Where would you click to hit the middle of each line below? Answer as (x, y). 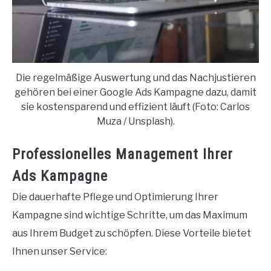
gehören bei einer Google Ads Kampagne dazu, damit (135, 93)
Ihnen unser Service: (60, 252)
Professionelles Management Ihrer (122, 155)
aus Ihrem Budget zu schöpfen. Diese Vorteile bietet (132, 233)
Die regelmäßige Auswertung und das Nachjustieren (135, 78)
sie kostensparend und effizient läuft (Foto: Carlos (135, 107)
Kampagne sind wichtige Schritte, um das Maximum (130, 215)
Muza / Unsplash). (135, 122)
